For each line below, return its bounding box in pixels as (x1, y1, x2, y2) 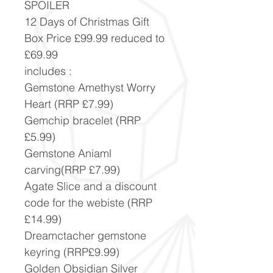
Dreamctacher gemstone (24, 228, 146, 243)
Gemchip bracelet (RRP (24, 113, 141, 127)
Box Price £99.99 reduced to (24, 30, 165, 45)
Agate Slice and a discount (24, 179, 157, 193)
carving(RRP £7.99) (24, 162, 120, 177)
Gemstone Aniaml (24, 146, 112, 160)
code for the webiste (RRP (24, 195, 152, 210)
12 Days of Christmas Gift (24, 14, 149, 29)
